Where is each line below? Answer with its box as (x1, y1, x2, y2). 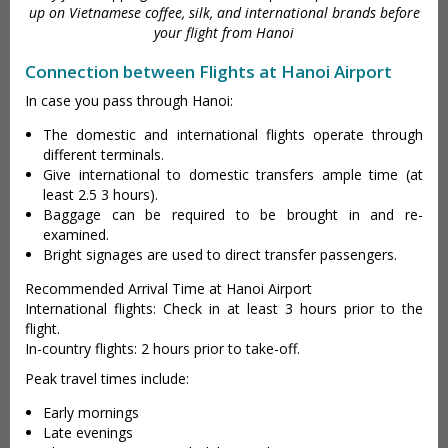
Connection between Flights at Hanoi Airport (25, 59, 392, 83)
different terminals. (43, 144, 164, 164)
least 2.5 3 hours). (43, 184, 158, 204)
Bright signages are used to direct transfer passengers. (43, 244, 397, 264)
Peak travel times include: (25, 368, 189, 388)
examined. (43, 224, 109, 244)
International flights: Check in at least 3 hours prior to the (25, 298, 423, 318)
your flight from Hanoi (154, 22, 294, 42)
